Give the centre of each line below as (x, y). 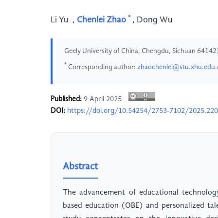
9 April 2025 (103, 100)
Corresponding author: (102, 67)
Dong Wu (155, 20)
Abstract (80, 167)
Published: (66, 100)
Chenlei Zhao (101, 20)
